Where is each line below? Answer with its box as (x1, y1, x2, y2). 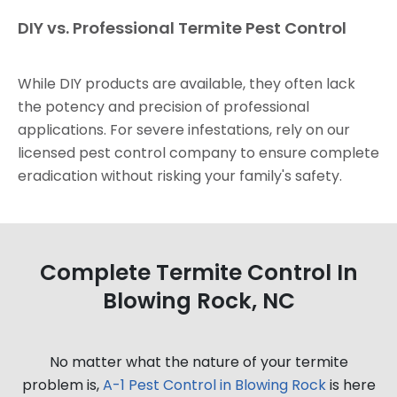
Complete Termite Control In (39, 256, 358, 288)
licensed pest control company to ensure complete (18, 142, 379, 163)
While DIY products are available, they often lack (18, 73, 355, 94)
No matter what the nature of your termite (49, 351, 348, 372)
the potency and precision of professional (18, 96, 309, 117)
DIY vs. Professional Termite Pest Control (18, 16, 346, 39)
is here (325, 374, 376, 395)
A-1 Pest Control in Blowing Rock (102, 374, 326, 395)
